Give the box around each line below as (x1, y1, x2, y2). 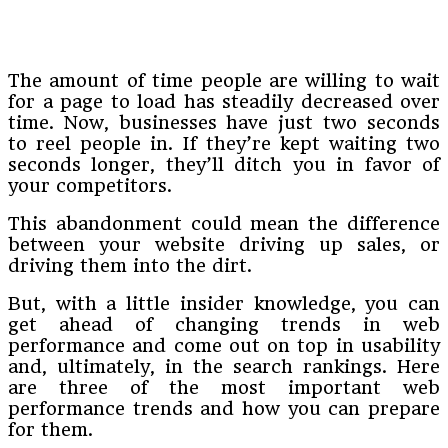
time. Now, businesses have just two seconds (8, 111, 440, 133)
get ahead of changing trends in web (8, 313, 440, 335)
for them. (8, 418, 93, 440)
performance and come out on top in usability (8, 334, 440, 356)
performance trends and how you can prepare (8, 397, 440, 419)
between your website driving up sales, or (8, 233, 440, 255)
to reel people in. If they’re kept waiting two (8, 132, 440, 154)
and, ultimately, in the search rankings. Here (8, 355, 440, 377)
